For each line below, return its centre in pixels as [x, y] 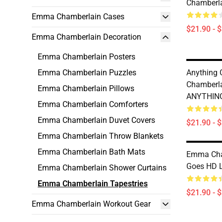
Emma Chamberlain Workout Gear [91, 204]
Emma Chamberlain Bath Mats [91, 152]
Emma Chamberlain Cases [78, 17]
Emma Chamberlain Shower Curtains [102, 168]
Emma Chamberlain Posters [86, 57]
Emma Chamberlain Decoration [86, 37]
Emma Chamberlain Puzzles [87, 73]
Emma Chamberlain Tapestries [93, 184]
